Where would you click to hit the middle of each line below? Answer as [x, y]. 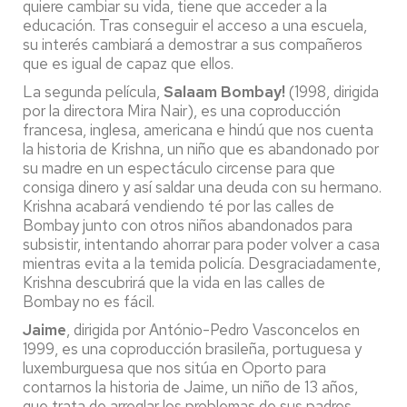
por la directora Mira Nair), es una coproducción [182, 110]
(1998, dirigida [332, 91]
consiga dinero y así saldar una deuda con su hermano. [202, 187]
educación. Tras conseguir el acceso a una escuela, [195, 25]
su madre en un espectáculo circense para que [179, 168]
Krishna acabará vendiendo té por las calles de [179, 206]
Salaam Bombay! [224, 91]
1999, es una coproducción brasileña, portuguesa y [192, 348]
